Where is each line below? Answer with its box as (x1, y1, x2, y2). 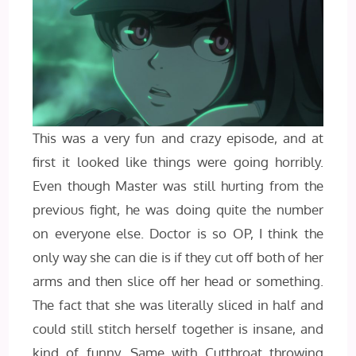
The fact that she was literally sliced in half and (33, 296, 323, 313)
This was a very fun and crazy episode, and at (33, 129, 323, 146)
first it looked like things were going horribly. (33, 153, 323, 170)
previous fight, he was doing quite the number (33, 200, 323, 218)
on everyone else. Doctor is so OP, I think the (33, 224, 323, 242)
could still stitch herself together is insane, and (33, 319, 323, 337)
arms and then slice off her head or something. (33, 272, 323, 289)
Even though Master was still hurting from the (33, 176, 323, 194)
